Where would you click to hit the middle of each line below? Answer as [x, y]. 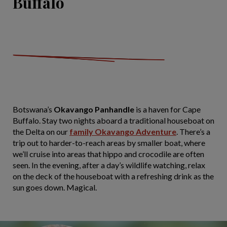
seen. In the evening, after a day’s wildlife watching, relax [109, 165]
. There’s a [193, 131]
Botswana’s [33, 109]
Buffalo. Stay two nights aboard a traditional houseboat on [113, 120]
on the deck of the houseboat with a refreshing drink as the [113, 176]
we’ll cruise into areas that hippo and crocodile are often [108, 154]
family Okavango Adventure [123, 131]
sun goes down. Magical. [55, 187]
